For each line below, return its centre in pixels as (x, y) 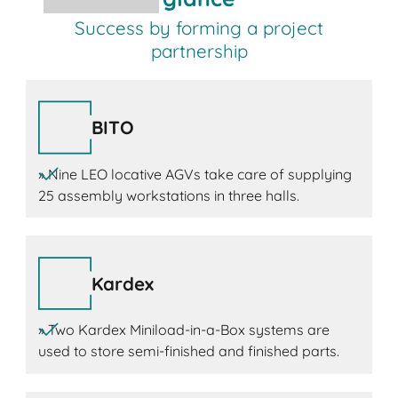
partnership (199, 50)
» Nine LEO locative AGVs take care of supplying (195, 174)
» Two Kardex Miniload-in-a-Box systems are (183, 330)
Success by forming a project (199, 27)
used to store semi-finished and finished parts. (188, 351)
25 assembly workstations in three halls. (168, 195)
